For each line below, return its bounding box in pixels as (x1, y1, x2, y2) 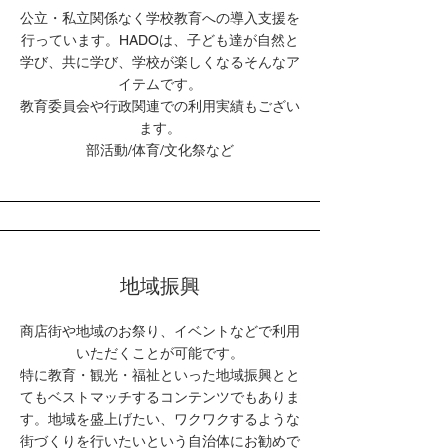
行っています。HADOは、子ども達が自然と (21, 32, 299, 48)
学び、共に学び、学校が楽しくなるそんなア (20, 54, 300, 70)
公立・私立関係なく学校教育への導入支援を (20, 10, 300, 26)
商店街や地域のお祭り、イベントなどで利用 (20, 323, 300, 339)
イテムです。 (118, 76, 202, 92)
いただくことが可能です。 (76, 345, 244, 361)
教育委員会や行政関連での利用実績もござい (20, 98, 300, 114)
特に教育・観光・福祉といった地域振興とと (20, 367, 300, 383)
